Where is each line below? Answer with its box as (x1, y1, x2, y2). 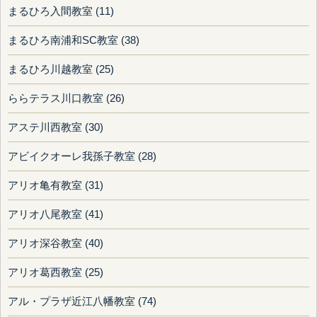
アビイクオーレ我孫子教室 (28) (8, 151, 156, 163)
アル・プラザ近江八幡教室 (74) (8, 296, 156, 308)
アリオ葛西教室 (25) (8, 267, 103, 279)
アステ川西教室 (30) (8, 122, 103, 134)
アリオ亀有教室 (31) (8, 180, 103, 192)
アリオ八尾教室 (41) (8, 209, 103, 221)
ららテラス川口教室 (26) (8, 93, 125, 105)
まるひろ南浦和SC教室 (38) (8, 35, 139, 47)
